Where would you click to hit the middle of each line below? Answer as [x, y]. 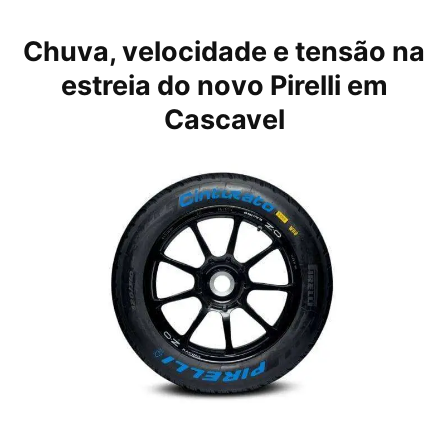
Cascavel [224, 120]
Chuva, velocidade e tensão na [224, 52]
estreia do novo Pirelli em [224, 86]
